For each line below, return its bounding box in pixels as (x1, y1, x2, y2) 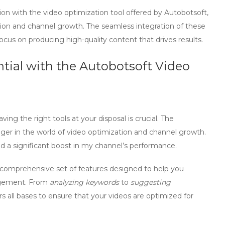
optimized (146, 191, 182, 200)
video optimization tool (43, 8, 124, 17)
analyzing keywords (50, 178, 119, 187)
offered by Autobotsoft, (124, 8, 208, 17)
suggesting (131, 178, 171, 187)
